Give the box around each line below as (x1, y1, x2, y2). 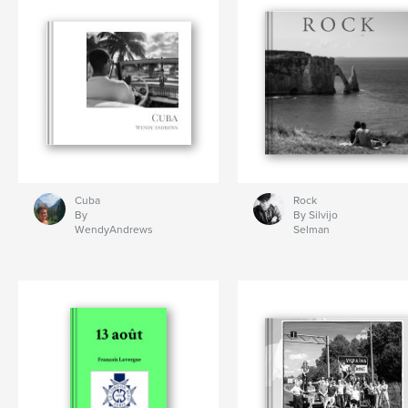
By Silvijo (292, 209, 338, 222)
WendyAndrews (74, 223, 153, 237)
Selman (292, 223, 330, 237)
